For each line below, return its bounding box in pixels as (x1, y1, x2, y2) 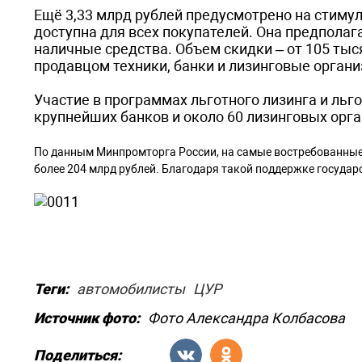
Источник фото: (34, 309, 140, 326)
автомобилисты (77, 280, 185, 297)
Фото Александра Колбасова (148, 309, 345, 326)
